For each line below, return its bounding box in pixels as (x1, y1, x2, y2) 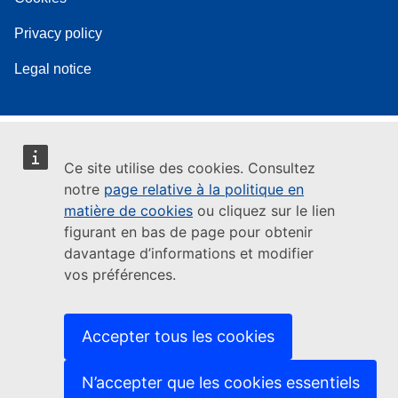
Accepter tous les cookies (82, 327, 275, 346)
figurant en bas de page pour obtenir (64, 223, 313, 241)
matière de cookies (64, 202, 193, 219)
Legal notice (14, 60, 92, 76)
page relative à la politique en (104, 180, 304, 198)
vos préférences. (64, 266, 176, 283)
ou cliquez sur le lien (193, 202, 335, 219)
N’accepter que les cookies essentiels (82, 373, 360, 392)
